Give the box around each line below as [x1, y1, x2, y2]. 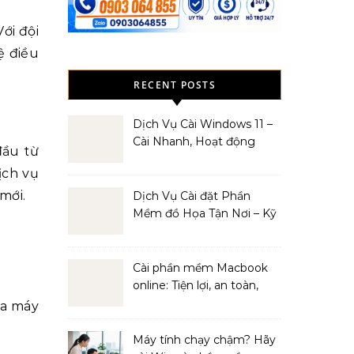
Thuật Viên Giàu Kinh [133, 224, 247, 238]
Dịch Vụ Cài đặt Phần [133, 189, 250, 203]
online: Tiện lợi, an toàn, [133, 278, 258, 292]
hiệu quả [133, 296, 179, 310]
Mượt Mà [133, 152, 183, 166]
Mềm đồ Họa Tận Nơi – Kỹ [133, 206, 277, 220]
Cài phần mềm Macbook [133, 261, 268, 275]
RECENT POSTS [134, 78, 216, 92]
